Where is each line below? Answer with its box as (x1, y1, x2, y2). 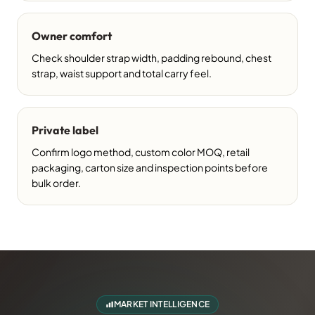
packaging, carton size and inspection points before (32, 161, 268, 174)
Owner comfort (32, 29, 112, 43)
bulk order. (32, 176, 81, 189)
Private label (32, 123, 98, 137)
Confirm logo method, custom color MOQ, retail (32, 146, 250, 158)
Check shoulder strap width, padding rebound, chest (32, 51, 271, 64)
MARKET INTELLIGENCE (113, 299, 210, 309)
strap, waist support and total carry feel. (32, 67, 212, 79)
